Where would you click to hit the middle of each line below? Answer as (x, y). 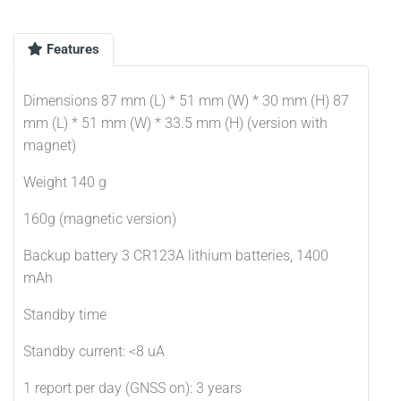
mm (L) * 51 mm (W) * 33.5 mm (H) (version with (175, 123)
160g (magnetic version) (100, 219)
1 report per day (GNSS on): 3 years (132, 388)
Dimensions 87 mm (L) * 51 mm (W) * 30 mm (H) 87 (186, 101)
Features (71, 49)
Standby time (65, 315)
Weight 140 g (65, 182)
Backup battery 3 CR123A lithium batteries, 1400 (176, 256)
